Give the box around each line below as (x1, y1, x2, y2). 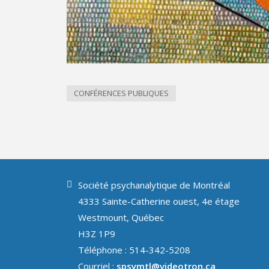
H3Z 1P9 (78, 228, 115, 240)
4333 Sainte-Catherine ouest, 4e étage (78, 195, 240, 207)
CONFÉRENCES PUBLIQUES (74, 88, 169, 98)
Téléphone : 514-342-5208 (78, 244, 190, 256)
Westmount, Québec (78, 211, 164, 223)
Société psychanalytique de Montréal (78, 179, 230, 191)
